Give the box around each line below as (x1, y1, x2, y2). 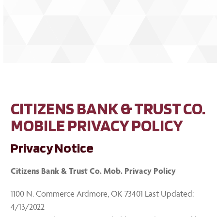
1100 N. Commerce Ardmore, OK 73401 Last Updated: (11, 188, 194, 199)
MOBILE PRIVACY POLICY (11, 115, 184, 135)
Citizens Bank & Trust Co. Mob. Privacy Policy (11, 166, 176, 176)
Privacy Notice (11, 139, 94, 156)
